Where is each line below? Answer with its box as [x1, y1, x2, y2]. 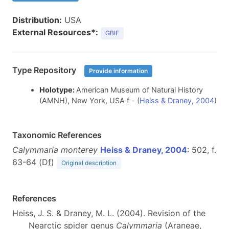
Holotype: [39, 85, 76, 95]
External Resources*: [12, 27, 98, 37]
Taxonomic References [12, 130, 102, 141]
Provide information [89, 67, 148, 75]
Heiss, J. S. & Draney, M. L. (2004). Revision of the [12, 208, 205, 219]
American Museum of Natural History [76, 85, 203, 95]
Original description [61, 159, 117, 167]
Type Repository [12, 65, 78, 76]
